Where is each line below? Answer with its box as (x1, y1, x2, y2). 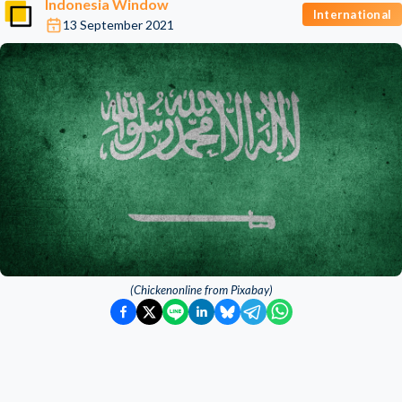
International (312, 6, 391, 22)
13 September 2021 (63, 17, 174, 32)
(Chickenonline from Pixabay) (129, 283, 273, 297)
